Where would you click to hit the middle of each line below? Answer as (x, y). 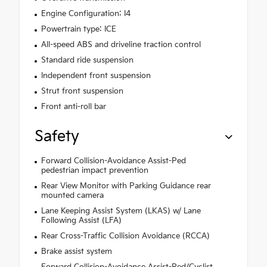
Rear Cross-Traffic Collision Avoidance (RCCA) (125, 236)
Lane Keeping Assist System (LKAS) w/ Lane (121, 211)
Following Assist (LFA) (81, 220)
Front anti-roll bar (73, 106)
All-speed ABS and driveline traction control (121, 44)
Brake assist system (76, 251)
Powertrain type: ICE (78, 29)
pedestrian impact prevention (94, 170)
